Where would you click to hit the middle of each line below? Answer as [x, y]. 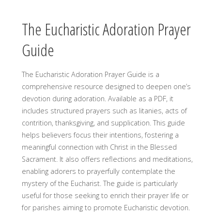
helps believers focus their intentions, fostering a [100, 135]
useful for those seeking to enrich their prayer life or [105, 196]
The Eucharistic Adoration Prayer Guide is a [90, 75]
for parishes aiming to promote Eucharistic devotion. [106, 208]
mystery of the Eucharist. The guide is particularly [100, 184]
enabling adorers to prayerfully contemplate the [98, 171]
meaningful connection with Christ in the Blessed [99, 147]
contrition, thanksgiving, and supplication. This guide [103, 123]
